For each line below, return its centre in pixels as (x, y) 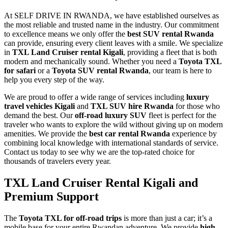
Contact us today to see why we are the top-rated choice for (99, 152)
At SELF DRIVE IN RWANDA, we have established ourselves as (111, 15)
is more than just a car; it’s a (167, 218)
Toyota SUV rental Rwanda (100, 70)
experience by (193, 133)
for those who (197, 106)
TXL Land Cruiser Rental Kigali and (101, 182)
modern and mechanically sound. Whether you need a (91, 61)
